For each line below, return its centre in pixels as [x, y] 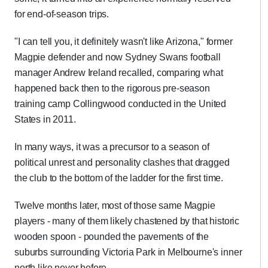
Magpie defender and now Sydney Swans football [118, 57]
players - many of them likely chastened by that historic [127, 221]
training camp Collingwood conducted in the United [121, 104]
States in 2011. [45, 119]
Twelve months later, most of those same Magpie [115, 205]
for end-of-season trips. [62, 14]
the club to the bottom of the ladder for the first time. [119, 178]
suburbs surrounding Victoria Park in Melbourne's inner [128, 252]
